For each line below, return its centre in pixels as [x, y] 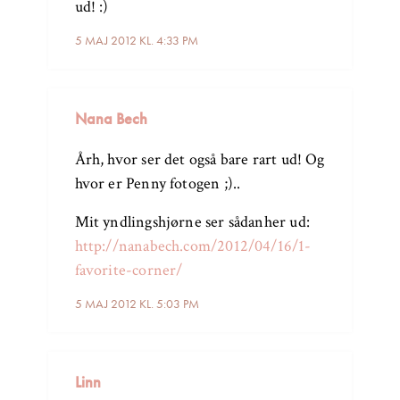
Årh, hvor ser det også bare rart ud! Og [200, 160]
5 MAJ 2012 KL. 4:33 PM [136, 41]
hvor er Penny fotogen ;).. [158, 184]
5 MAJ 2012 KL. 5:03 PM [137, 304]
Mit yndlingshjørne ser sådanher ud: [192, 222]
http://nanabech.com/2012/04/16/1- [193, 246]
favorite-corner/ [129, 271]
